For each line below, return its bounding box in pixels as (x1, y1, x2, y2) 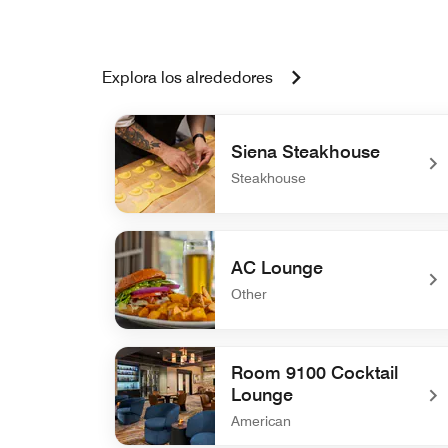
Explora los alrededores (102, 68, 273, 87)
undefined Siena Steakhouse (113, 223, 320, 242)
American (231, 413, 291, 429)
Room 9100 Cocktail (231, 362, 398, 383)
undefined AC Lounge (113, 339, 270, 358)
